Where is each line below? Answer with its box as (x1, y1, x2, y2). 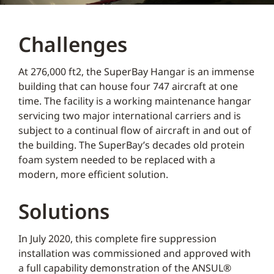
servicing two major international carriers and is (18, 109, 241, 122)
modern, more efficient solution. (18, 168, 168, 181)
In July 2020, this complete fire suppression (18, 232, 217, 245)
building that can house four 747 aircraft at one (18, 80, 238, 93)
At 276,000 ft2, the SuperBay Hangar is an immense (18, 65, 254, 78)
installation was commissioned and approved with (18, 246, 251, 260)
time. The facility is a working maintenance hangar (18, 94, 251, 108)
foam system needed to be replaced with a (18, 153, 215, 166)
